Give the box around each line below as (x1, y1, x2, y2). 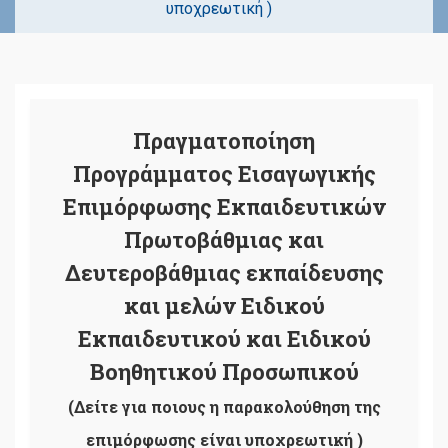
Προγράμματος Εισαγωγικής (72, 159, 376, 189)
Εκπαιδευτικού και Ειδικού (77, 324, 371, 354)
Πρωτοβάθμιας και (124, 225, 324, 255)
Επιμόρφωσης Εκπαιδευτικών (62, 192, 386, 222)
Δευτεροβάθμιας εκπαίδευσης (64, 258, 384, 288)
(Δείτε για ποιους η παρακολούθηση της (67, 396, 381, 418)
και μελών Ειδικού (123, 291, 325, 321)
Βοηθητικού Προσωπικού (89, 357, 359, 387)
